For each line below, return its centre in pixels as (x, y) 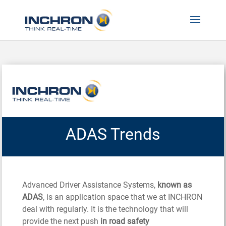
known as (175, 185)
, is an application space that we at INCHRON (123, 197)
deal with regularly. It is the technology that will (105, 209)
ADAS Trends (113, 134)
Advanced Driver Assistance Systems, (90, 185)
